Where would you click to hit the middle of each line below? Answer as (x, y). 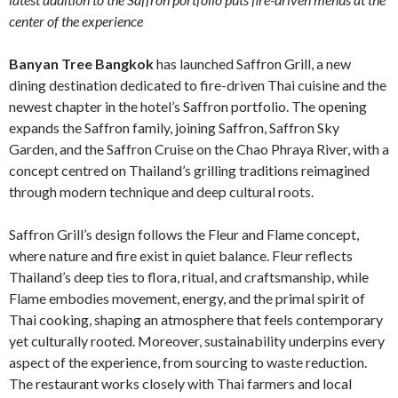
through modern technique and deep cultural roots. (161, 191)
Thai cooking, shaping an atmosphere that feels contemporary (196, 319)
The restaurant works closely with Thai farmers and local (180, 383)
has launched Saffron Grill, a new (252, 63)
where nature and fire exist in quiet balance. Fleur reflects (181, 255)
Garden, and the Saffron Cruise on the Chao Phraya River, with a (199, 148)
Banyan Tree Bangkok (81, 63)
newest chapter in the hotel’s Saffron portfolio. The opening (188, 106)
